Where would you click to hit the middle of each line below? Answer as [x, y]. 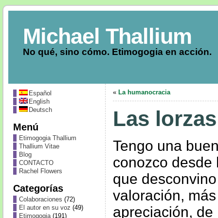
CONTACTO [36, 163]
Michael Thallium [107, 36]
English [39, 101]
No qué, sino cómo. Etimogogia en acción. [117, 52]
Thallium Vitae [39, 146]
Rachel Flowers [40, 171]
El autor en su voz [45, 208]
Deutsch [40, 110]
